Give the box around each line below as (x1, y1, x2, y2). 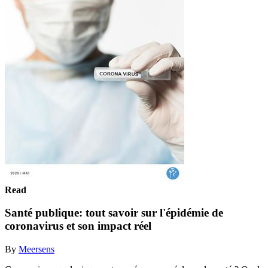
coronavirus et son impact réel (5, 220, 151, 233)
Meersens (19, 243, 54, 254)
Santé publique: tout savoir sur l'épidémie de (5, 206, 223, 220)
